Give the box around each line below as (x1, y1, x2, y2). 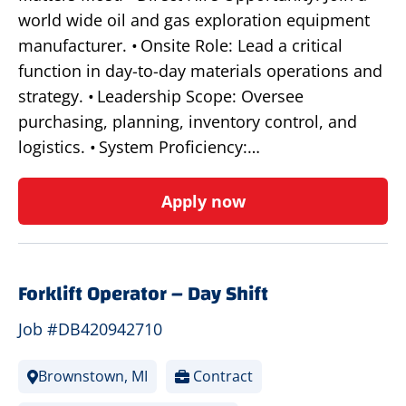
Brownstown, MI (38, 366, 148, 387)
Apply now (160, 190, 246, 213)
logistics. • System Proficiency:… (18, 136, 260, 159)
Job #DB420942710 (18, 318, 162, 341)
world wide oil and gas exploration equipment (18, 9, 370, 32)
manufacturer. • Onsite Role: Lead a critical (18, 34, 343, 57)
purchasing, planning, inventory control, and (18, 111, 357, 133)
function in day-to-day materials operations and (18, 60, 382, 82)
